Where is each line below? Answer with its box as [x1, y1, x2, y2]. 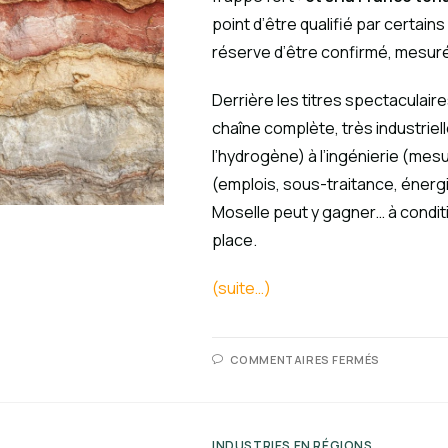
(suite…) [212, 277, 271, 299]
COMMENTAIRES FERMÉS [229, 352, 381, 367]
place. [212, 229, 257, 251]
